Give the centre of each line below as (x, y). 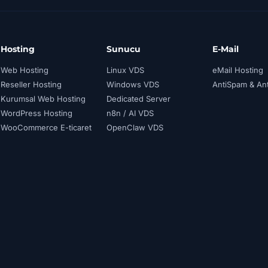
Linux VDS (126, 70)
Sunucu (124, 49)
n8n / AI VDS (130, 113)
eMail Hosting (238, 70)
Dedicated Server (139, 99)
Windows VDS (133, 84)
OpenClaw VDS (135, 127)
